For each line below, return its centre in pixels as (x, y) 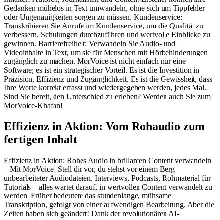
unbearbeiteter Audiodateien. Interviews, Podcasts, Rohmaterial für (107, 178)
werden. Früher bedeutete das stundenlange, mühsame (88, 196)
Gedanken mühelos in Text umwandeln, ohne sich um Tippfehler (104, 8)
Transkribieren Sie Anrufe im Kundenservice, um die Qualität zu (104, 26)
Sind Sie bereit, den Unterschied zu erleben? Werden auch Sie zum (107, 97)
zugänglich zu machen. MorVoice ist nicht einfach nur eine (95, 61)
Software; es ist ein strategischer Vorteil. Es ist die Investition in (102, 70)
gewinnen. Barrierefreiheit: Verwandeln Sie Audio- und (90, 44)
